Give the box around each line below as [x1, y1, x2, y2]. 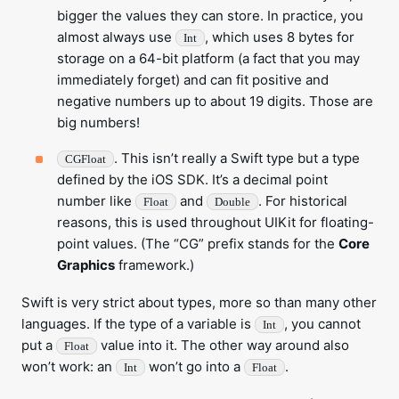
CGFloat [65, 152, 106, 166]
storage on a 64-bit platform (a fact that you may [57, 50, 360, 67]
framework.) [115, 256, 194, 273]
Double [215, 195, 250, 208]
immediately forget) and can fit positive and [57, 71, 329, 88]
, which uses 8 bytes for [205, 28, 354, 45]
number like [57, 192, 135, 209]
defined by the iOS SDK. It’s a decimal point [57, 171, 328, 188]
